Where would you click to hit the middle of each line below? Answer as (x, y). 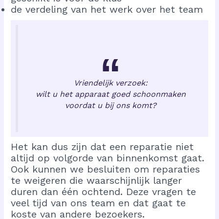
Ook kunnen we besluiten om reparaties (106, 169)
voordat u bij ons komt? (111, 105)
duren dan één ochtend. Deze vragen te (104, 192)
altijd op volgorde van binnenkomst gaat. (108, 158)
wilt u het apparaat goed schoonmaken (111, 94)
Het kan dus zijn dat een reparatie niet (102, 147)
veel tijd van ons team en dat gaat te (99, 203)
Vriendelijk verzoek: (111, 83)
